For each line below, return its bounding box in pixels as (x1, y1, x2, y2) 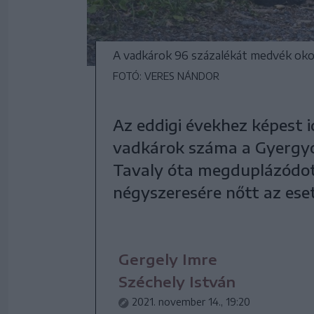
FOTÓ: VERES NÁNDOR (113, 70, 219, 83)
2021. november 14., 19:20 (132, 296, 250, 308)
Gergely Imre (118, 250, 217, 268)
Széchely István (118, 273, 235, 291)
